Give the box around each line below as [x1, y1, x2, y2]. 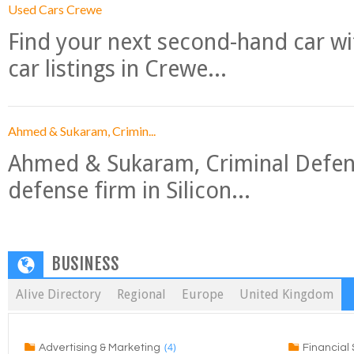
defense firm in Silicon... [8, 177, 250, 204]
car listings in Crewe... [8, 55, 227, 82]
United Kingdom [239, 287, 333, 302]
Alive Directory [16, 287, 101, 302]
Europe [182, 287, 224, 302]
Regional [117, 287, 166, 302]
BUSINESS [51, 253, 119, 274]
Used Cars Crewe [8, 2, 102, 17]
